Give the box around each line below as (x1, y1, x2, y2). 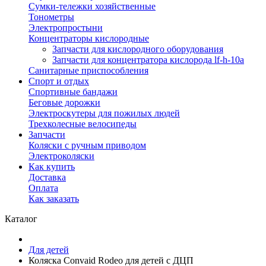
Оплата (28, 183, 58, 193)
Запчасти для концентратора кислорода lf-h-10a (52, 55, 244, 65)
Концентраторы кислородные (28, 33, 149, 43)
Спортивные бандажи (28, 87, 118, 97)
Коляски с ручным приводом (28, 140, 146, 150)
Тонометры (28, 12, 74, 22)
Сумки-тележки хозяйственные (28, 1, 156, 11)
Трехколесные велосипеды (28, 119, 137, 129)
